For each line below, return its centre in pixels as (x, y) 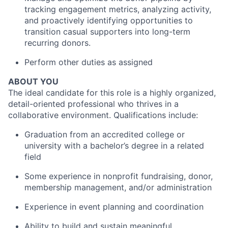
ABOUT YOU (33, 81)
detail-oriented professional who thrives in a (93, 104)
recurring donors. (58, 42)
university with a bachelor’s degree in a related (114, 145)
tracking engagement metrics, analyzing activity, (118, 9)
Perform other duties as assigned (89, 62)
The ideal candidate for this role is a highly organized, (112, 92)
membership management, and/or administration (118, 187)
